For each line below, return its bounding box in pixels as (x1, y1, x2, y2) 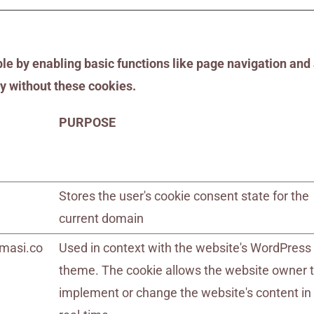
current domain (59, 211, 144, 226)
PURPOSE (59, 115, 116, 130)
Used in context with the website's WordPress (59, 240, 312, 255)
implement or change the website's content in (59, 285, 312, 300)
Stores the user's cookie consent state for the (59, 189, 310, 203)
